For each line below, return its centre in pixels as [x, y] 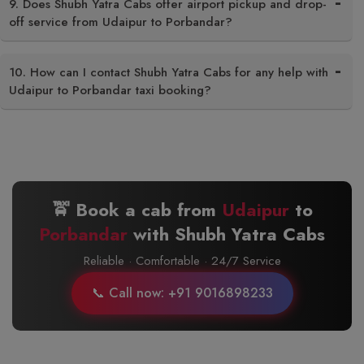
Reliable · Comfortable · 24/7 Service [182, 261]
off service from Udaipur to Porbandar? [121, 22]
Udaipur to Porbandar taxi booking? [110, 90]
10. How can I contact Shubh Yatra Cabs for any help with [169, 72]
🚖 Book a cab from [136, 210]
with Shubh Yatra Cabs [226, 234]
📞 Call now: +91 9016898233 [182, 293]
